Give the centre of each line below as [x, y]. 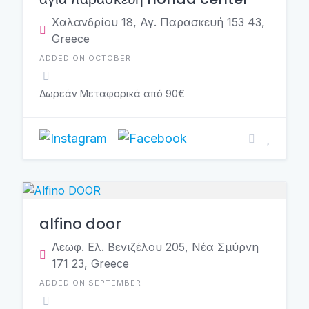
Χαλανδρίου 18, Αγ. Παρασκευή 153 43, [158, 22]
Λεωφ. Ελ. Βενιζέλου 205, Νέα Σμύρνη [155, 247]
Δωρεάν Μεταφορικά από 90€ [112, 93]
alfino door [80, 224]
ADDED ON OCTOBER [85, 58]
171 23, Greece [90, 263]
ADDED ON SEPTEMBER [90, 283]
